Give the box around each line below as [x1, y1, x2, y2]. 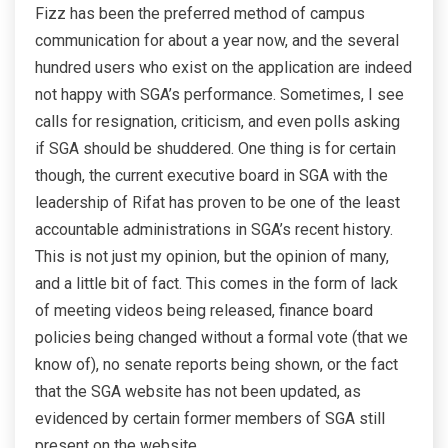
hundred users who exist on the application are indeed [35, 58, 412, 78]
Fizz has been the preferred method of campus [35, 4, 365, 24]
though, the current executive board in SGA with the [35, 166, 388, 186]
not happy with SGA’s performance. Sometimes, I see [35, 85, 404, 105]
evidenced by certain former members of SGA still [35, 409, 385, 429]
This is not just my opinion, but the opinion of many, [35, 247, 389, 267]
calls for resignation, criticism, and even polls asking [35, 112, 400, 132]
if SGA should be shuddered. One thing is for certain [35, 139, 396, 159]
